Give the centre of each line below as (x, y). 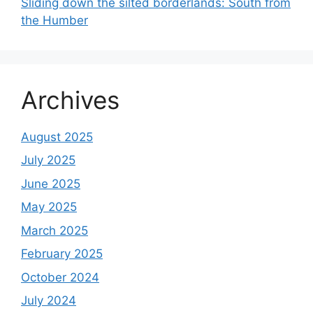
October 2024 (60, 277)
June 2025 (51, 183)
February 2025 (62, 254)
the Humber (54, 20)
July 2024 (49, 301)
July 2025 (48, 160)
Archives (70, 100)
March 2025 (54, 230)
